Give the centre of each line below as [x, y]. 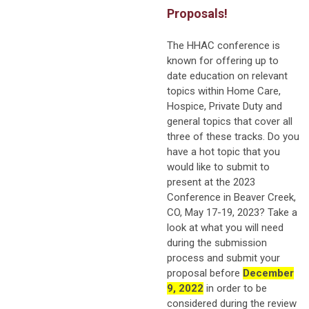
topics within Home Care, [224, 91]
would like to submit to [218, 167]
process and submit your [223, 258]
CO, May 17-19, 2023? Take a [232, 212]
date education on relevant [227, 76]
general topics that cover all [230, 121]
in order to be [235, 288]
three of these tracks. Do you [233, 136]
